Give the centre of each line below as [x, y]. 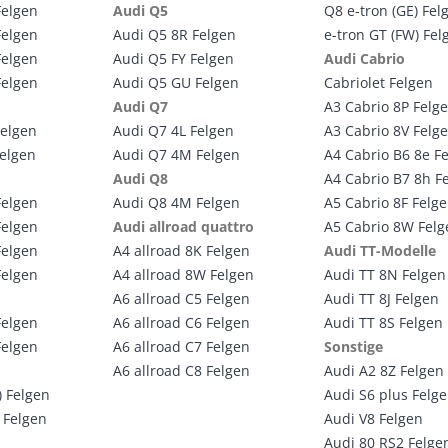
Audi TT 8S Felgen [384, 322]
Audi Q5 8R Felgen [174, 34]
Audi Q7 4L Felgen [173, 130]
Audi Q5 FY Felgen [173, 58]
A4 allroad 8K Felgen [181, 250]
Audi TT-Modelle [380, 250]
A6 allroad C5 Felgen [181, 298]
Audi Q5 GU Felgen [175, 82]
